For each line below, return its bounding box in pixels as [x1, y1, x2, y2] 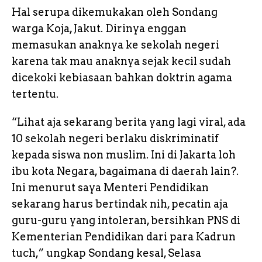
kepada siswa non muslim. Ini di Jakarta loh [12, 148, 236, 161]
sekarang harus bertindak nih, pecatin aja [12, 197, 228, 210]
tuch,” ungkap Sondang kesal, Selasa [12, 246, 201, 259]
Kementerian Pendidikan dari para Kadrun [12, 230, 236, 243]
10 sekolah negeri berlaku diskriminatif [12, 132, 219, 144]
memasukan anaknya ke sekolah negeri [12, 38, 219, 51]
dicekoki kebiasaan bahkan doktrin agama [12, 71, 232, 84]
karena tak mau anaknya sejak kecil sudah [12, 54, 231, 67]
